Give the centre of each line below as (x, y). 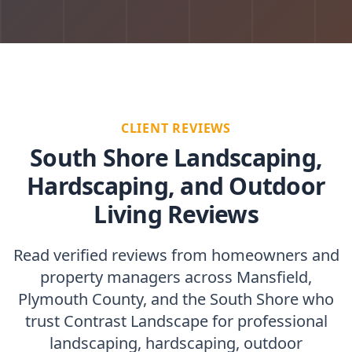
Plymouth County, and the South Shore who (176, 299)
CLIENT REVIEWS (176, 128)
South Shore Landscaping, (176, 158)
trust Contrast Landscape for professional (176, 321)
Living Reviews (176, 214)
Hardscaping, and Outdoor (176, 186)
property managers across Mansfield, (176, 277)
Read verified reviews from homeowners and (176, 255)
